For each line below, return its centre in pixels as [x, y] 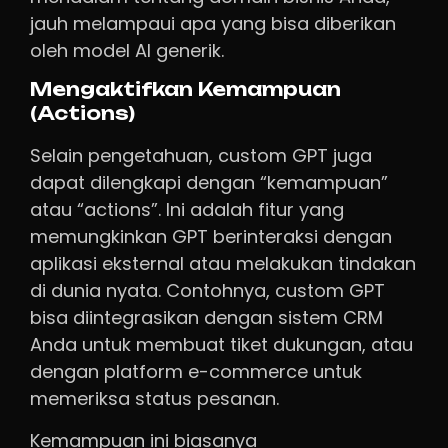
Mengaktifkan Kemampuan [185, 90]
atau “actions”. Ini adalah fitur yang [187, 210]
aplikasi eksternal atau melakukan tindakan [223, 264]
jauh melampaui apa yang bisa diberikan [213, 23]
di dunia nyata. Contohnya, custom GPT [207, 291]
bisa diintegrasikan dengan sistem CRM [206, 318]
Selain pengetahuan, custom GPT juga [201, 156]
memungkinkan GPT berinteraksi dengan [211, 237]
